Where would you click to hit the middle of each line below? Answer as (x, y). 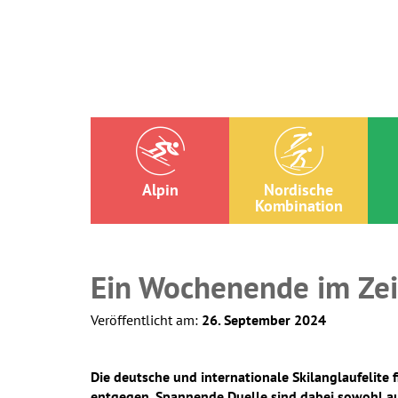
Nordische (298, 190)
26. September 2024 (264, 320)
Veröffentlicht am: (146, 320)
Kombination (298, 206)
